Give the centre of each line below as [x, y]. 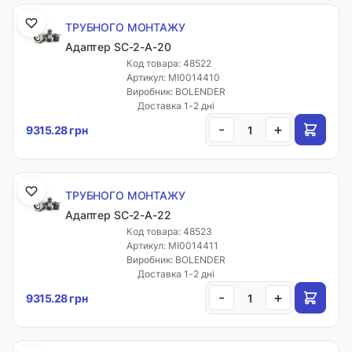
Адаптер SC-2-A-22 [118, 215]
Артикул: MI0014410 [173, 77]
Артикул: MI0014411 [172, 246]
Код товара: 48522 [169, 63]
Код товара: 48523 [169, 231]
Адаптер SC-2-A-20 [118, 47]
